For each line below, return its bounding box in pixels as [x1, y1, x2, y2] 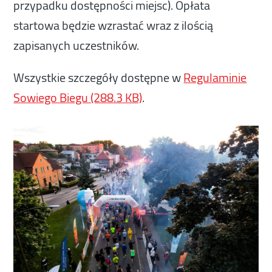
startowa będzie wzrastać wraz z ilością [13, 14, 214, 37]
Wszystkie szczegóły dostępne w [13, 66, 184, 89]
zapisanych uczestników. [13, 34, 140, 57]
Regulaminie [183, 66, 247, 89]
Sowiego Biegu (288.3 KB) [13, 86, 143, 109]
